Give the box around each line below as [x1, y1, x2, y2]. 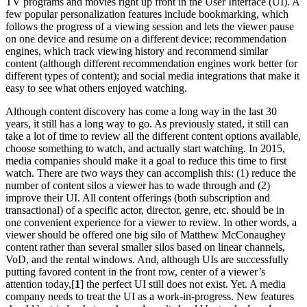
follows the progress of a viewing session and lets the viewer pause [5, 20, 294, 32]
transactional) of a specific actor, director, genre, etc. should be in [5, 204, 284, 216]
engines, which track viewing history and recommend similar [5, 45, 268, 57]
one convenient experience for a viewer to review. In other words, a [5, 216, 297, 228]
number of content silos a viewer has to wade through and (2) [5, 179, 270, 191]
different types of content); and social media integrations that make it [5, 69, 299, 82]
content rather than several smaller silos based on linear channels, [5, 241, 285, 253]
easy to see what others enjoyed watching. [5, 82, 187, 94]
